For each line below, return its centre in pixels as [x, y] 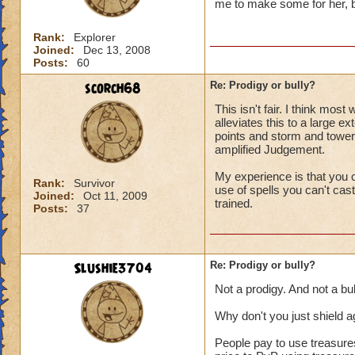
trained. [234, 203]
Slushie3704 [113, 269]
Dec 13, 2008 [117, 50]
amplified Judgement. [270, 149]
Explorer [95, 37]
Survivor [94, 183]
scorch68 [113, 89]
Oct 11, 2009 [115, 196]
